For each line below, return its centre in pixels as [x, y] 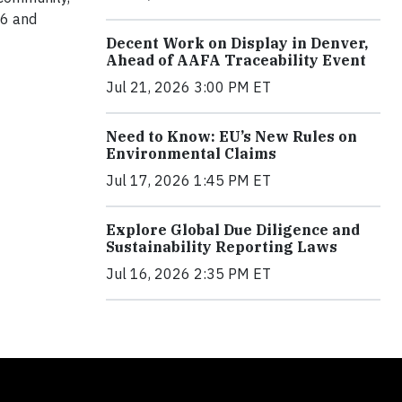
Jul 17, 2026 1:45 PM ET [188, 180]
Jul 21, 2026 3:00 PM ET [188, 87]
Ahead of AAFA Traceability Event [236, 60]
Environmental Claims [191, 153]
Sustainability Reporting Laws [222, 246]
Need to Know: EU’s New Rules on [232, 136]
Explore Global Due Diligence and [233, 229]
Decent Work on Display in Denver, [237, 43]
